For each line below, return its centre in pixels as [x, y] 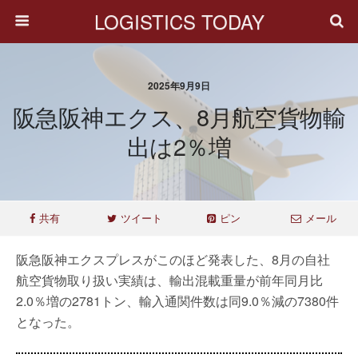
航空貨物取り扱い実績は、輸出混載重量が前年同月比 [169, 280]
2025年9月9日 [179, 86]
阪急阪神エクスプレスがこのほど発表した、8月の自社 [173, 259]
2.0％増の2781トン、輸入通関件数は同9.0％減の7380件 [177, 301]
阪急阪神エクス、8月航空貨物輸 [179, 116]
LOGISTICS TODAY [179, 21]
